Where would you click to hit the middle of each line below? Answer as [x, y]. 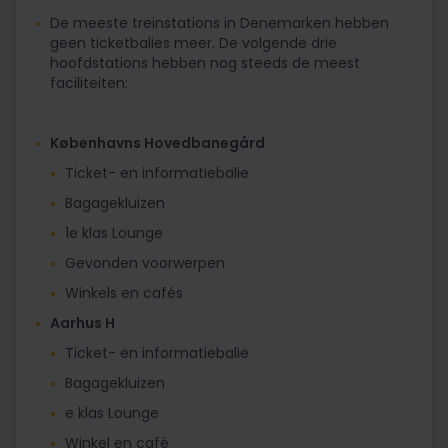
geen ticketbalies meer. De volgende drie [193, 42]
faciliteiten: [89, 82]
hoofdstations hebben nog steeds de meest [205, 62]
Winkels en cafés [124, 292]
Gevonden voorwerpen [145, 262]
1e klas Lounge [114, 232]
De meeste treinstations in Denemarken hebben [219, 22]
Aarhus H [82, 322]
